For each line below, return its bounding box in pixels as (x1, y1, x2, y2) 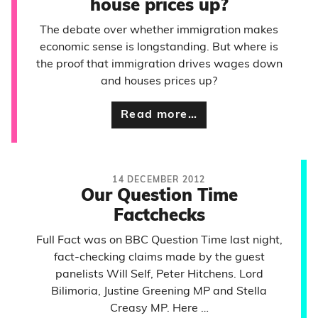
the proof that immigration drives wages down (35, 59, 283, 70)
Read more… (120, 109, 198, 121)
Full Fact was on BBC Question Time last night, (35, 235, 283, 246)
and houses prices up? (101, 76, 217, 87)
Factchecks (113, 208, 205, 225)
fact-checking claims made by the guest (53, 252, 265, 263)
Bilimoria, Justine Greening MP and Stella (51, 286, 267, 297)
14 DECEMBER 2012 (112, 176, 206, 185)
